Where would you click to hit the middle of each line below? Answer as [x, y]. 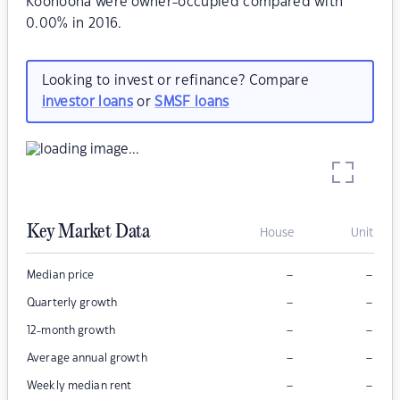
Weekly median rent [79, 386]
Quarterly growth [72, 303]
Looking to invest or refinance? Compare [175, 80]
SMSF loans [192, 102]
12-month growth [71, 331]
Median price [61, 275]
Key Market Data [88, 233]
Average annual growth [87, 358]
